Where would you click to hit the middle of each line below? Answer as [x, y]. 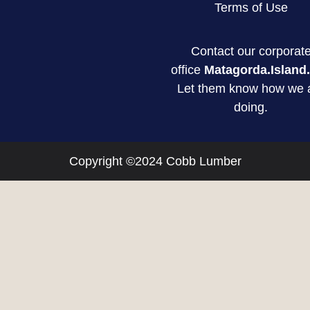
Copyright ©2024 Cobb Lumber [155, 161]
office [187, 70]
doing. [251, 107]
